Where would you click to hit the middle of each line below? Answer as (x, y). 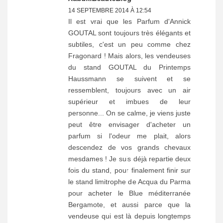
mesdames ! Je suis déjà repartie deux (129, 159)
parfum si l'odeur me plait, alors (129, 136)
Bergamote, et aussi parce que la (129, 204)
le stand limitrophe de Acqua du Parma (129, 181)
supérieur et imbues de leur (129, 101)
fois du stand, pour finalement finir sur (129, 170)
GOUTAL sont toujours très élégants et (129, 33)
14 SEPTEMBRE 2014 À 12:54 (110, 10)
